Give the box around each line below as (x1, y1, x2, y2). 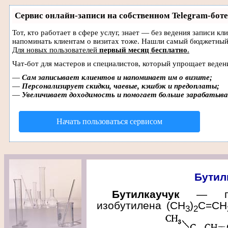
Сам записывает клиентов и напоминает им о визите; (22, 73, 212, 81)
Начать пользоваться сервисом (56, 117, 162, 126)
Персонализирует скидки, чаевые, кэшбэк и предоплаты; (22, 82, 219, 90)
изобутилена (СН (97, 199, 185, 211)
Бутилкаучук (112, 188, 180, 200)
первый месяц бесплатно (99, 46, 187, 54)
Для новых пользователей (12, 46, 99, 54)
